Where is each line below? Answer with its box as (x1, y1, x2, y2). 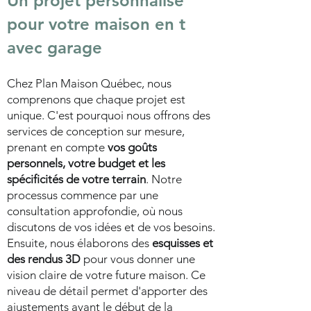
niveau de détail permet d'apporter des (7, 284, 208, 298)
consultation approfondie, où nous (7, 204, 183, 218)
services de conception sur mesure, (7, 124, 185, 138)
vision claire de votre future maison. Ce (7, 268, 205, 282)
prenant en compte (7, 140, 108, 154)
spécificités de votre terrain (7, 172, 146, 186)
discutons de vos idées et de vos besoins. (7, 220, 215, 234)
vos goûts (108, 140, 157, 154)
